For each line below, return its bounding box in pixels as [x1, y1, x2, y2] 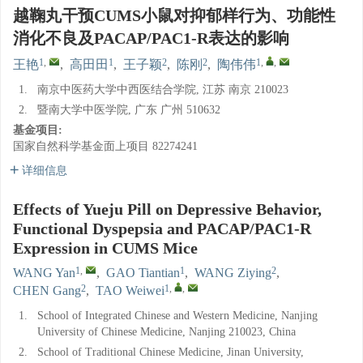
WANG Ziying [194, 266, 271, 280]
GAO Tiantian [106, 266, 180, 280]
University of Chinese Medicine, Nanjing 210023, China [37, 326, 296, 338]
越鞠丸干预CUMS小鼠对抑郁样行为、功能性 [13, 6, 335, 24]
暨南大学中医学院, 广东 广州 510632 [37, 104, 220, 116]
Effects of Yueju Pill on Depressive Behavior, [13, 200, 322, 218]
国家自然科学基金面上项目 [13, 140, 149, 152]
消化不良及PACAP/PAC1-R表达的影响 [13, 29, 289, 47]
